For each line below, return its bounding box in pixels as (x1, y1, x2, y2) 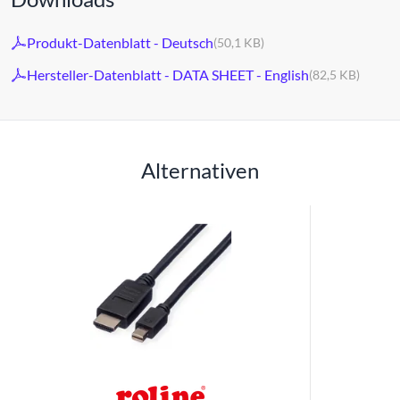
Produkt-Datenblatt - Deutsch (27, 34, 213, 51)
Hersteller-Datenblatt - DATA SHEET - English (27, 66, 309, 83)
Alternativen (141, 156, 259, 183)
